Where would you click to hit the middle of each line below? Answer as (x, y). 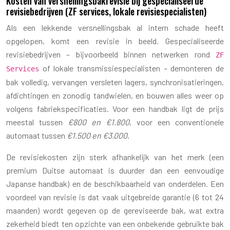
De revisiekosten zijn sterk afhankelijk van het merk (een (115, 157)
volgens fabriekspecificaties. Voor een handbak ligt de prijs (115, 108)
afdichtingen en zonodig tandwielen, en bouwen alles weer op (115, 95)
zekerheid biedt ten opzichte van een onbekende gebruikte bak (115, 223)
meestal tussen (37, 122)
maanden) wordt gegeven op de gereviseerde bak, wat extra (115, 210)
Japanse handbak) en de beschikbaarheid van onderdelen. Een (115, 183)
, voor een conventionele (177, 122)
